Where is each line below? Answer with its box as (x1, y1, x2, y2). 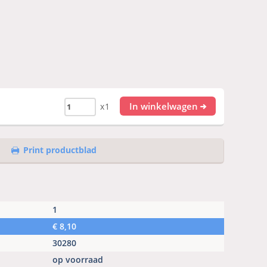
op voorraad (52, 254, 103, 266)
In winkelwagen (129, 100, 198, 113)
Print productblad (23, 144, 97, 156)
